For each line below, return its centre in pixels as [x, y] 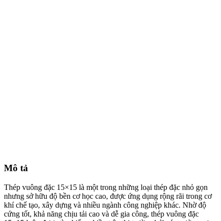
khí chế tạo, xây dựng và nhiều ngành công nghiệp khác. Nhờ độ [105, 205]
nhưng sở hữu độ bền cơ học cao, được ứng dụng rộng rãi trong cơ [108, 196]
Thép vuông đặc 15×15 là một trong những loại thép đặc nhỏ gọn [106, 187]
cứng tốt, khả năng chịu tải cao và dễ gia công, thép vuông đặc [101, 214]
